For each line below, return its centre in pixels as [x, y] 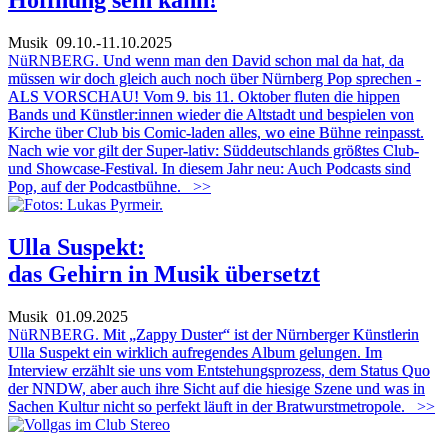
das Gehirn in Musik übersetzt [164, 273]
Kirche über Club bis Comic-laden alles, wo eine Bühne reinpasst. [216, 132]
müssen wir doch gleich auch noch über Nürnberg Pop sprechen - [214, 78]
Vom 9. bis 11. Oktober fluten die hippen [271, 96]
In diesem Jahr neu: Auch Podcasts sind [286, 168]
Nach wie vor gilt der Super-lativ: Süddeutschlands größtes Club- [213, 150]
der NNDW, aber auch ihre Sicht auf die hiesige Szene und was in [216, 388]
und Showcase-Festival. [85, 168]
